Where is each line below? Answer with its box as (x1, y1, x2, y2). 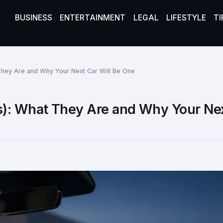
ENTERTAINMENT (60, 13, 126, 22)
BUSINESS (14, 13, 52, 22)
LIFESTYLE (166, 13, 206, 22)
